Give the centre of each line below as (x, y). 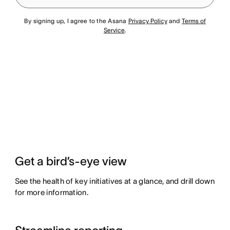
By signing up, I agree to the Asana (76, 21)
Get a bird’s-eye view (71, 161)
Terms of (194, 21)
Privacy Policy (148, 21)
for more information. (51, 193)
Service (114, 30)
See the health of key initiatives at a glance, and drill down (114, 181)
